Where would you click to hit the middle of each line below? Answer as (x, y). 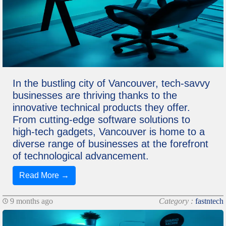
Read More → (44, 175)
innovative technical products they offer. (101, 107)
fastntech (209, 201)
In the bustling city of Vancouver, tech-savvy (111, 83)
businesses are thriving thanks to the (95, 95)
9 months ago (31, 201)
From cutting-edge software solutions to (101, 119)
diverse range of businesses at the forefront (110, 144)
